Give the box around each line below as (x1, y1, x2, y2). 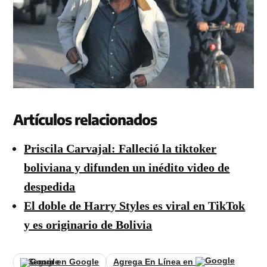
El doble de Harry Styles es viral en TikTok (24, 198, 246, 212)
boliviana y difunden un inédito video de (24, 160, 230, 174)
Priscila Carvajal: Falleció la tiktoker (24, 141, 217, 155)
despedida (24, 179, 76, 193)
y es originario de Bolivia (24, 218, 153, 231)
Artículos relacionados (13, 110, 157, 128)
